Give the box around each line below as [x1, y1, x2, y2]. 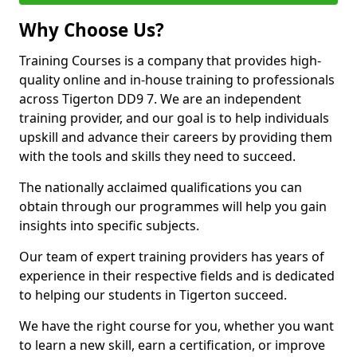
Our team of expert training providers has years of [19, 248, 324, 265]
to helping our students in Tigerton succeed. [19, 286, 287, 304]
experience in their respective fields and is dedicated [19, 267, 335, 284]
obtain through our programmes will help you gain [19, 198, 327, 215]
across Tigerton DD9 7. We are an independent [19, 90, 301, 108]
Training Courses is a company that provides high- [19, 52, 321, 69]
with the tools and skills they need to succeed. [19, 147, 296, 165]
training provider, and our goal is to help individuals [19, 109, 329, 127]
